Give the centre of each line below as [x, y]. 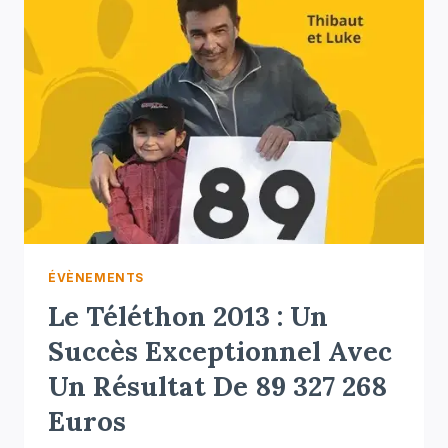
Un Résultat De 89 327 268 [217, 386]
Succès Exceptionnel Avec [220, 351]
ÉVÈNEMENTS [96, 278]
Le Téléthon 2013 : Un [188, 316]
